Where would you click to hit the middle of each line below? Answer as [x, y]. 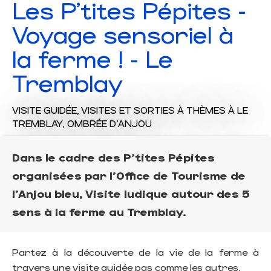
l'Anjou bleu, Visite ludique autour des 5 [131, 193]
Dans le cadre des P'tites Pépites [113, 157]
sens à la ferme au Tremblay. [99, 211]
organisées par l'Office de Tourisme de [129, 175]
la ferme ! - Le [93, 58]
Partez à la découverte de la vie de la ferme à [135, 252]
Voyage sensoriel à [123, 34]
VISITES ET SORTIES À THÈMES [153, 109]
